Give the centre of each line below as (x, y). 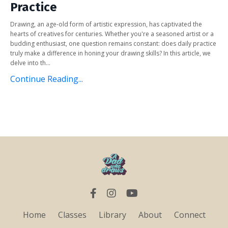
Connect (190, 215)
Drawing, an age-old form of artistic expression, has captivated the (106, 24)
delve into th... (30, 63)
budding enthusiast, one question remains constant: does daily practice (113, 43)
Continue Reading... (47, 79)
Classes (72, 215)
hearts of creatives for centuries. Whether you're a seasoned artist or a (112, 34)
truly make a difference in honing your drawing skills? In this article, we (110, 53)
